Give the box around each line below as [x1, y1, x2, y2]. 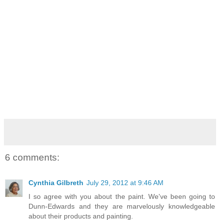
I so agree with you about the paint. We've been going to [28, 192, 215, 201]
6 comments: [5, 152, 59, 163]
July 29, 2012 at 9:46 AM [86, 179, 164, 187]
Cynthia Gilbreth [28, 179, 83, 187]
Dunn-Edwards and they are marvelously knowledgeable [28, 202, 215, 211]
